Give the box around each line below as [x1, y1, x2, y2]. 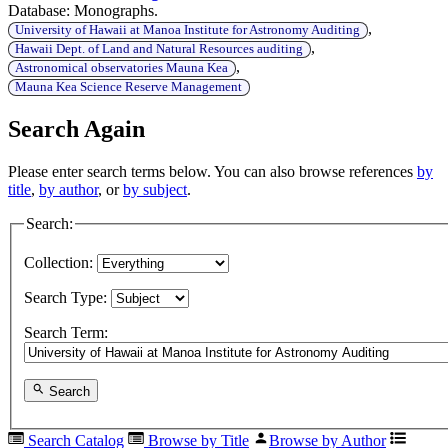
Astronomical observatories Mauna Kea [15, 60, 229, 75]
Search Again [8, 115, 145, 142]
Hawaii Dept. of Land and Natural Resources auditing [15, 41, 304, 56]
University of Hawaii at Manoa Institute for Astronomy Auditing [15, 22, 361, 37]
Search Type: [24, 289, 107, 307]
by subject [123, 180, 187, 198]
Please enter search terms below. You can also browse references [8, 162, 417, 180]
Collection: [24, 254, 93, 272]
